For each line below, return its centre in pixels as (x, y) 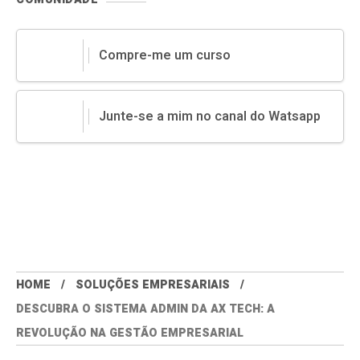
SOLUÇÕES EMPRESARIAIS (153, 285)
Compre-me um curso (165, 56)
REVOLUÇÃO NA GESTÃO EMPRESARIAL (130, 333)
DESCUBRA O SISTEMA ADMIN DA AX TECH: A (145, 309)
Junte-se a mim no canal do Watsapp (210, 117)
